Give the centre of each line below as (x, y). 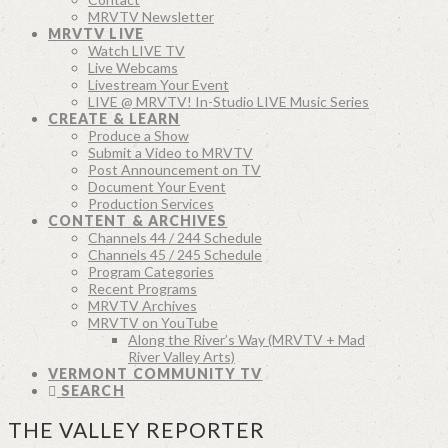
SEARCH (91, 390)
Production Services (151, 203)
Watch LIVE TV (136, 50)
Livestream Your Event (158, 84)
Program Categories (151, 271)
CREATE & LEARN (114, 118)
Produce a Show (138, 135)
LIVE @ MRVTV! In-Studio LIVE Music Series (228, 101)
